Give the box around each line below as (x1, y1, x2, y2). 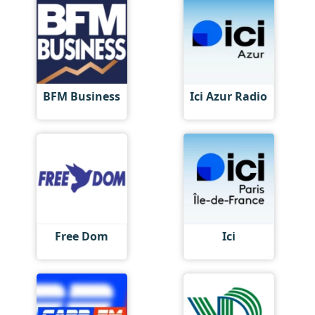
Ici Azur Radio (190, 89, 268, 104)
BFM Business (43, 89, 121, 104)
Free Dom (55, 229, 109, 244)
